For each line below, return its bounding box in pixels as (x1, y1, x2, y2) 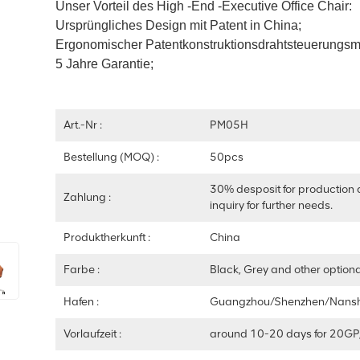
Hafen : (63, 295, 100, 309)
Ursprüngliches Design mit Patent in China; (55, 18, 302, 32)
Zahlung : (63, 190, 112, 204)
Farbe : (63, 263, 100, 276)
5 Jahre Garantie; (55, 57, 154, 71)
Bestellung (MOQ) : (63, 150, 160, 164)
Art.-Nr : (63, 118, 103, 132)
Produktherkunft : (63, 231, 151, 244)
